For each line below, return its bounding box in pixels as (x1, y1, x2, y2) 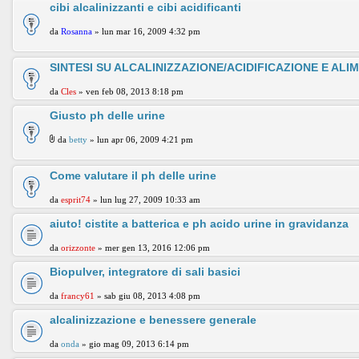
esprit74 (61, 195, 91, 204)
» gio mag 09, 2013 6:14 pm (79, 339, 189, 349)
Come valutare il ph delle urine (50, 169, 216, 182)
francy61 (61, 291, 95, 301)
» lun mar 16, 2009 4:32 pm (92, 26, 200, 36)
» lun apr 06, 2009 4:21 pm (87, 135, 193, 144)
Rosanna (61, 26, 92, 36)
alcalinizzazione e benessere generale (50, 313, 256, 326)
